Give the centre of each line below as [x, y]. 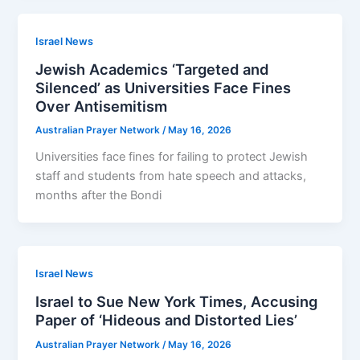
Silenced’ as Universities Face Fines [164, 87]
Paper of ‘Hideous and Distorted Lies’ [167, 319]
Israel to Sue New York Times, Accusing [177, 301]
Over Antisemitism [102, 106]
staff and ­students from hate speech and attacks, [171, 176]
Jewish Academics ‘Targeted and [152, 69]
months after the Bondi [99, 196]
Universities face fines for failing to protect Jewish [172, 157]
